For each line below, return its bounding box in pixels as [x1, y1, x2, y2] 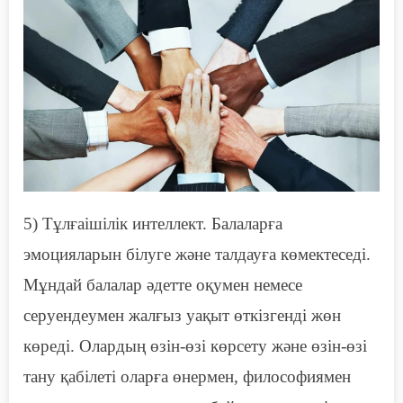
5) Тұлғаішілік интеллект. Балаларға [23, 214, 282, 234]
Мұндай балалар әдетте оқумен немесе [23, 275, 302, 295]
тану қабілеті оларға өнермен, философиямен [23, 367, 351, 387]
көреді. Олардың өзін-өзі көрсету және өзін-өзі [23, 336, 367, 356]
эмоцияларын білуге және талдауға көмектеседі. [23, 245, 371, 264]
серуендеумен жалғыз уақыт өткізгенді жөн [23, 306, 341, 326]
